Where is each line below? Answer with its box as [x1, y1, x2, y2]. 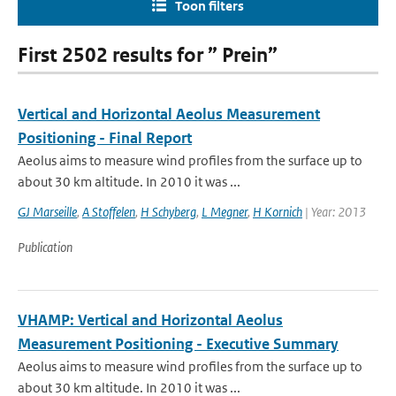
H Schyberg [141, 203, 196, 220]
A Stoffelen [82, 203, 135, 220]
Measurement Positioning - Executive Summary [18, 334, 339, 354]
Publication [18, 239, 72, 255]
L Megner [202, 203, 247, 220]
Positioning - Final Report [18, 128, 192, 148]
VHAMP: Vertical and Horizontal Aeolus [18, 310, 283, 330]
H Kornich [253, 203, 302, 220]
